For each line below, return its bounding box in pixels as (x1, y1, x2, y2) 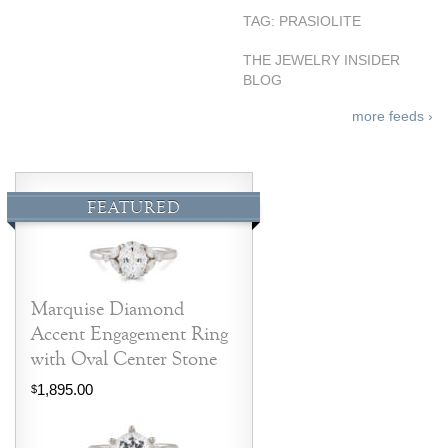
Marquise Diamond (31, 298, 185, 320)
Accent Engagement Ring (31, 323, 229, 345)
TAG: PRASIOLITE (243, 14, 361, 30)
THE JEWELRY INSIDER (243, 52, 400, 68)
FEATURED (86, 198, 181, 218)
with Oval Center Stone (31, 348, 218, 370)
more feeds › (351, 108, 433, 124)
